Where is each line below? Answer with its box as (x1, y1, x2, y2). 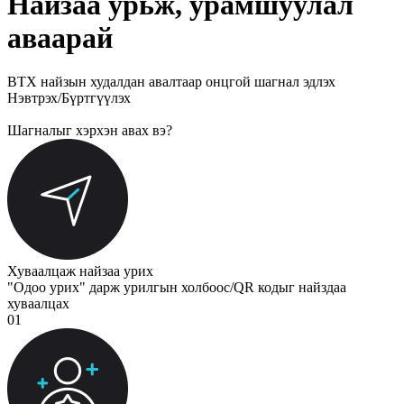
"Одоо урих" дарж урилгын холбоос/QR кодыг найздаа (7, 279, 346, 295)
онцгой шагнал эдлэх (206, 73, 335, 89)
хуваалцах (7, 295, 69, 311)
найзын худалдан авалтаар (41, 73, 202, 89)
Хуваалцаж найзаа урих (7, 262, 153, 279)
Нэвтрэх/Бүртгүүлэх (7, 89, 131, 106)
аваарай (7, 21, 113, 54)
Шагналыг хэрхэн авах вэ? (7, 122, 172, 138)
